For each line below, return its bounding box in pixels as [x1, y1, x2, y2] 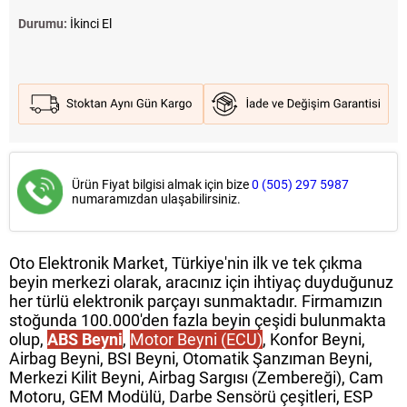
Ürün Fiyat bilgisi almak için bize [71, 177, 252, 193]
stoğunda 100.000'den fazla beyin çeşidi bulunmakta [9, 311, 386, 331]
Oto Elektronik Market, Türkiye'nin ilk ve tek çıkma [9, 253, 362, 273]
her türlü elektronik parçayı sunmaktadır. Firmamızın [9, 292, 382, 312]
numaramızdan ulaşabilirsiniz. [71, 192, 241, 207]
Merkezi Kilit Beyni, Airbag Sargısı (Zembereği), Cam [9, 368, 383, 388]
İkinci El [70, 16, 112, 32]
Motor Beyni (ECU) [130, 330, 263, 350]
